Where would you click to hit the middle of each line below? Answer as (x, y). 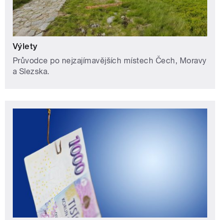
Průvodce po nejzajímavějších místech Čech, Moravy (110, 60)
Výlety (25, 46)
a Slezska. (31, 71)
